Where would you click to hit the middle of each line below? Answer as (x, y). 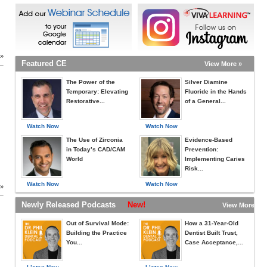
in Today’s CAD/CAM (96, 149)
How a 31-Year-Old (212, 223)
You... (74, 242)
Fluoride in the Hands (216, 91)
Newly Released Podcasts (74, 205)
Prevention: (201, 149)
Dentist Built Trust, (211, 233)
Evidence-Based (209, 140)
